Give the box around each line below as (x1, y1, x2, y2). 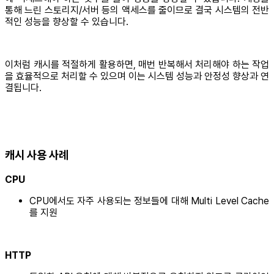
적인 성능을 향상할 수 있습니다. (5, 16, 128, 28)
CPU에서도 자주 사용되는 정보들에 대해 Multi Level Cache (29, 194, 269, 207)
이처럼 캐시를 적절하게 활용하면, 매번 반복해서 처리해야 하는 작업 (5, 59, 269, 71)
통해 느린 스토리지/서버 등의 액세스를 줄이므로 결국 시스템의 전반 (5, 4, 269, 17)
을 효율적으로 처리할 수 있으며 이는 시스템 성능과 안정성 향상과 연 (5, 70, 269, 83)
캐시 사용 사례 (5, 147, 68, 162)
